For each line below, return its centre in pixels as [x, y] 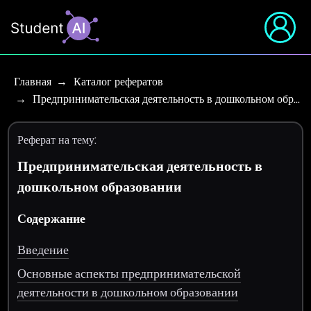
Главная [33, 82]
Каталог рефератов [118, 82]
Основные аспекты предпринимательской [129, 273]
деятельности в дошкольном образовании [128, 292]
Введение [43, 249]
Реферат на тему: [57, 140]
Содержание [52, 218]
